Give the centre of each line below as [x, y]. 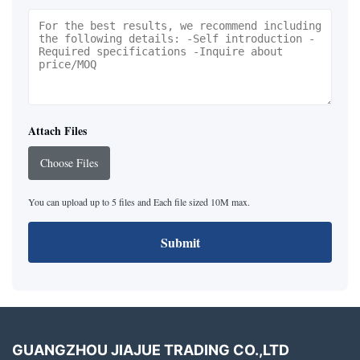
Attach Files [57, 131]
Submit [180, 243]
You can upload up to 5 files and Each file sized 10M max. [139, 202]
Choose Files [69, 163]
